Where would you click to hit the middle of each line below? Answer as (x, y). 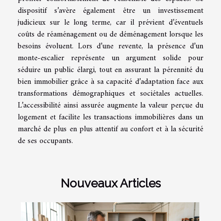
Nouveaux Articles (110, 183)
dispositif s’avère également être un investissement (110, 11)
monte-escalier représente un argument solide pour (110, 58)
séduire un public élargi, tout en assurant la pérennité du (110, 70)
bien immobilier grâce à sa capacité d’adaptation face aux (110, 82)
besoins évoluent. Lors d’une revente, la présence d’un (110, 46)
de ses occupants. (45, 141)
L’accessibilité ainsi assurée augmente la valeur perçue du (110, 105)
